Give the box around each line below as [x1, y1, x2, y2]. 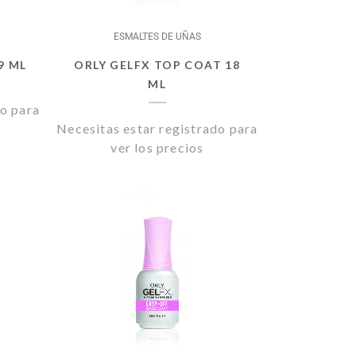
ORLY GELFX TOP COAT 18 [74, 58, 241, 72]
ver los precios [110, 140, 204, 155]
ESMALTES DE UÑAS [113, 31, 201, 42]
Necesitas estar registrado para [56, 121, 258, 136]
